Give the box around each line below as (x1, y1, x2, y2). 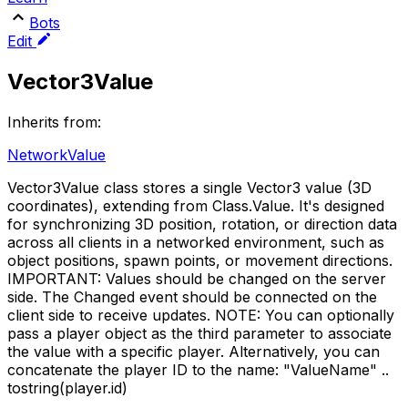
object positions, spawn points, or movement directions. (7, 251, 393, 270)
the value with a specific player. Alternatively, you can (7, 342, 380, 361)
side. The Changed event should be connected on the (7, 288, 377, 306)
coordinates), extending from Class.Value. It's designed (7, 197, 384, 215)
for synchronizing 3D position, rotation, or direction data (7, 215, 397, 233)
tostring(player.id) (7, 379, 127, 397)
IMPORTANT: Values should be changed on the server (7, 270, 386, 288)
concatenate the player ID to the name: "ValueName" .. (7, 361, 389, 379)
